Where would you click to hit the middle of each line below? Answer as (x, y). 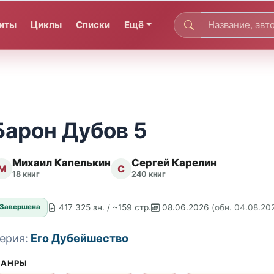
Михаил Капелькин (61, 163)
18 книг (26, 174)
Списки (93, 24)
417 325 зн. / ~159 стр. (105, 207)
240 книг (149, 174)
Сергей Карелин (174, 163)
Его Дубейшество (80, 238)
